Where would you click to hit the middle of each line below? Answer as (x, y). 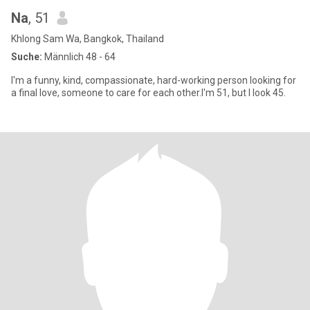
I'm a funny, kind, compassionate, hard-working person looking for (154, 80)
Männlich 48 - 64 (79, 57)
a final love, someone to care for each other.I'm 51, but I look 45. (148, 93)
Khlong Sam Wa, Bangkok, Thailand (88, 39)
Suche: (27, 57)
